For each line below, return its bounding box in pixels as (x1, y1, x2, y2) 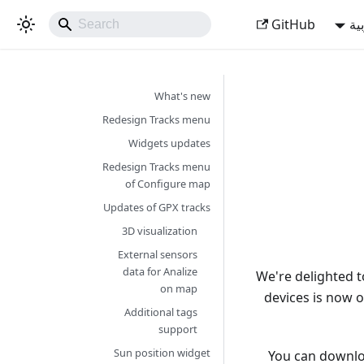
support (158, 322, 198, 336)
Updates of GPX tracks (103, 200, 211, 214)
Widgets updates (128, 136, 211, 150)
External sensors (118, 247, 198, 262)
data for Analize (123, 264, 198, 279)
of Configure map (125, 176, 211, 191)
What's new (154, 89, 211, 103)
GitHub (271, 15, 316, 33)
